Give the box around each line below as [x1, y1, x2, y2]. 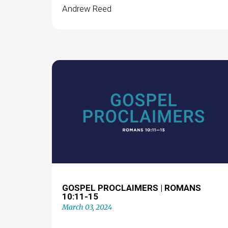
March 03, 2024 [62, 202, 112, 212]
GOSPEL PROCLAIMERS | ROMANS [62, 182, 201, 193]
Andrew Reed [62, 4, 111, 14]
